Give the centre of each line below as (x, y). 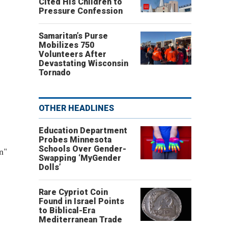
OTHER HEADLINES (76, 108)
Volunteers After (73, 54)
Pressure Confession (81, 11)
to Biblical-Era (67, 210)
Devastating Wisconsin (83, 63)
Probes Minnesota (75, 140)
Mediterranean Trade (80, 220)
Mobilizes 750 (66, 45)
